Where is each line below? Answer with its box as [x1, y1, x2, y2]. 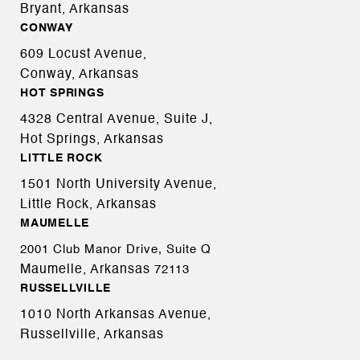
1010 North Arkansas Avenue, [20, 309, 211, 321]
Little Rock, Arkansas [20, 198, 157, 211]
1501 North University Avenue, [20, 178, 217, 191]
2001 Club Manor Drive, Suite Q [20, 244, 211, 256]
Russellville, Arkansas [20, 329, 164, 342]
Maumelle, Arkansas [20, 264, 154, 276]
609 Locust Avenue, [20, 48, 147, 61]
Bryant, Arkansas [20, 3, 129, 16]
